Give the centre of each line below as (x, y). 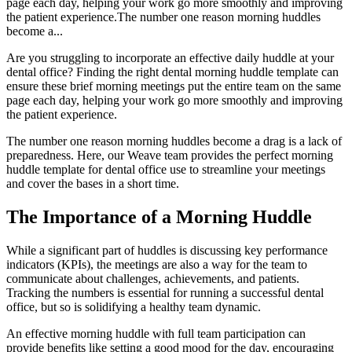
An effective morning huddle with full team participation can (156, 333)
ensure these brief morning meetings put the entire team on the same (174, 86)
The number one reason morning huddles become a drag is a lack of (174, 141)
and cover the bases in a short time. (93, 183)
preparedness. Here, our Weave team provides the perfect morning (170, 155)
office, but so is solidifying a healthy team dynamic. (135, 306)
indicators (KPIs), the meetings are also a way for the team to (157, 264)
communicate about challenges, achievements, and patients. (153, 278)
